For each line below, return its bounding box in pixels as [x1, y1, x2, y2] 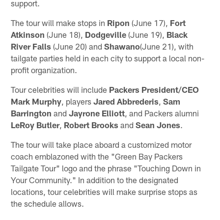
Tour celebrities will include [11, 84, 110, 94]
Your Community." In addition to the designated [11, 174, 179, 185]
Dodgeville [85, 29, 127, 39]
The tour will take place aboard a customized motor [11, 139, 192, 149]
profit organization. [11, 64, 78, 75]
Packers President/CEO [109, 84, 199, 94]
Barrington [11, 108, 52, 118]
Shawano [104, 41, 140, 51]
